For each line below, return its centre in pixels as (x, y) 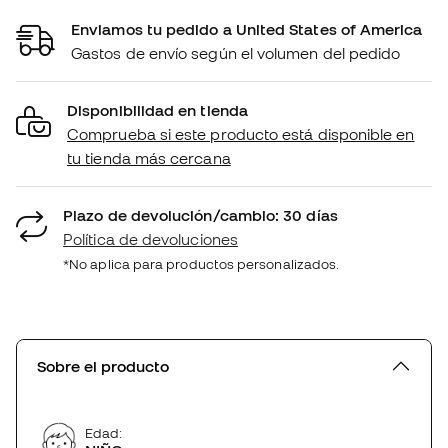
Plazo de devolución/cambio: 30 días (200, 215)
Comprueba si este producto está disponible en (241, 134)
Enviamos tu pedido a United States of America (247, 29)
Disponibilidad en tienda (157, 110)
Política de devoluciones (150, 239)
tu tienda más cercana (149, 158)
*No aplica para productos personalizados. (201, 264)
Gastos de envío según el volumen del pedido (236, 53)
